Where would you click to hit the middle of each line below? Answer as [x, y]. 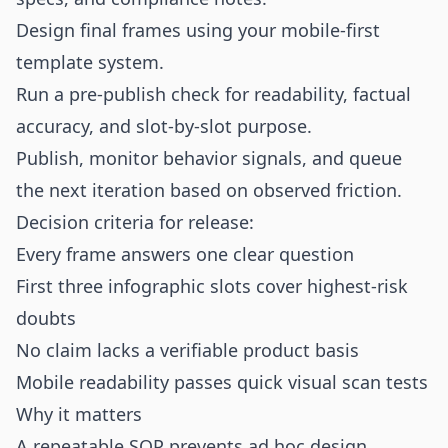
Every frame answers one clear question [185, 254]
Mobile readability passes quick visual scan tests [222, 382]
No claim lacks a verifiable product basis [187, 350]
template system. [90, 62]
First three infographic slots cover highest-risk [212, 286]
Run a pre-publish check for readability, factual [213, 94]
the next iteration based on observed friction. [209, 190]
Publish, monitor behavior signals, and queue [209, 158]
